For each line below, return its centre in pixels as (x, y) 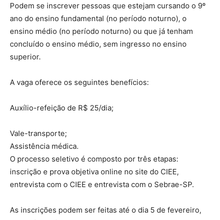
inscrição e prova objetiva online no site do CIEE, (94, 171)
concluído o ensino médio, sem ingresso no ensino (98, 44)
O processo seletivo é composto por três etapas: (94, 159)
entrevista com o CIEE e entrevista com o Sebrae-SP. (102, 184)
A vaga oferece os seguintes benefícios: (79, 82)
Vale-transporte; (38, 133)
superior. (25, 56)
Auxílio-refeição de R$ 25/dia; (62, 108)
